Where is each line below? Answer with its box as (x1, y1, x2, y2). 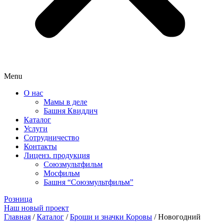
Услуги (24, 124, 48, 133)
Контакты (24, 142, 57, 151)
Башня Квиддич (44, 106, 98, 115)
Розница (4, 194, 32, 203)
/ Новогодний (152, 212, 201, 221)
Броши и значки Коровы (70, 212, 152, 221)
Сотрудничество (24, 133, 79, 142)
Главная (4, 212, 31, 221)
